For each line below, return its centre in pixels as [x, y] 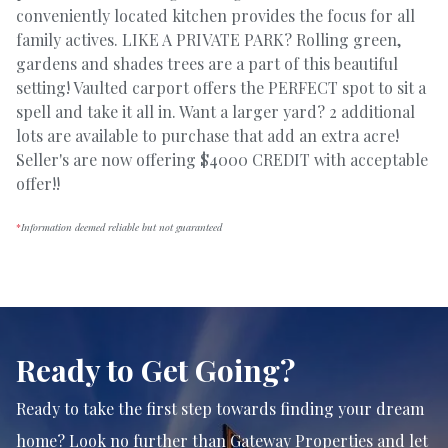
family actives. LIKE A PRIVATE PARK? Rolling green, [208, 39]
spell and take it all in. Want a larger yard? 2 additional [215, 111]
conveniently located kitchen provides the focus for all [215, 15]
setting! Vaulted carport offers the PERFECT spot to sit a [221, 87]
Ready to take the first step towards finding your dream [220, 409]
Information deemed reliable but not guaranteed [121, 227]
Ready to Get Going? [155, 370]
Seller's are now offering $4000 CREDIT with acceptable [222, 159]
